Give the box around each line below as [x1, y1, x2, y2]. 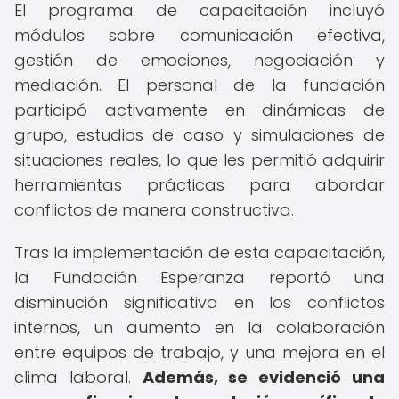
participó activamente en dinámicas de [14, 99, 385, 121]
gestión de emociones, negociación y [14, 49, 385, 71]
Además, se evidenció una [142, 366, 386, 388]
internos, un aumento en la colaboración [14, 316, 385, 338]
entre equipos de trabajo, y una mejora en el [14, 341, 385, 363]
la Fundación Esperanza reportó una [14, 266, 385, 289]
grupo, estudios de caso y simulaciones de [14, 124, 385, 146]
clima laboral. [14, 366, 142, 388]
